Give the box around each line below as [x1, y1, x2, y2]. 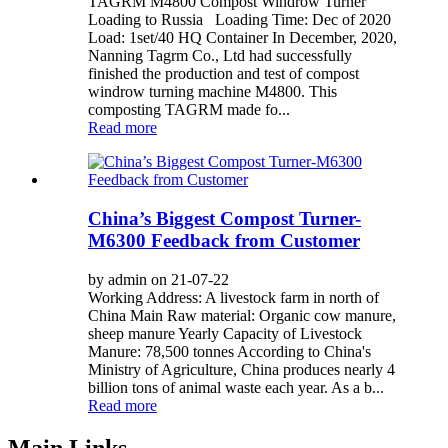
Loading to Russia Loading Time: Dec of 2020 [88, 11, 391, 29]
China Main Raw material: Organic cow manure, [88, 306, 396, 324]
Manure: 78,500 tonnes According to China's [88, 342, 371, 360]
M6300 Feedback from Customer [88, 229, 360, 251]
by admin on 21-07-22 [88, 270, 229, 288]
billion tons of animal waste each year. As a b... [88, 378, 384, 396]
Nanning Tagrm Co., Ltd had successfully [88, 47, 352, 65]
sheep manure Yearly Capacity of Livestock [88, 324, 362, 342]
